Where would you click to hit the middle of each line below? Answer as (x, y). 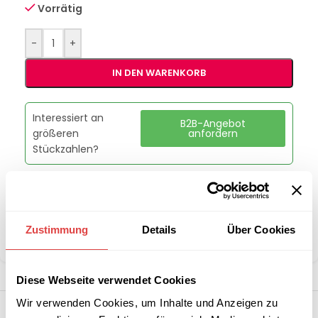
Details (159, 230)
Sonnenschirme (122, 217)
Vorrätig (60, 9)
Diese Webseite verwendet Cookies (106, 280)
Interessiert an (68, 118)
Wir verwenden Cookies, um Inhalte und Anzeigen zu (147, 302)
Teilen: (42, 242)
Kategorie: (53, 217)
